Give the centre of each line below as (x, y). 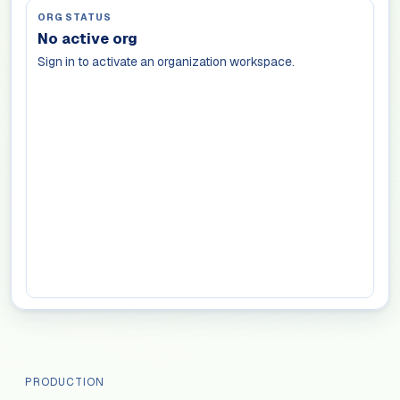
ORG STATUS (75, 17)
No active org (87, 38)
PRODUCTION (65, 382)
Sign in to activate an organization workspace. (166, 62)
